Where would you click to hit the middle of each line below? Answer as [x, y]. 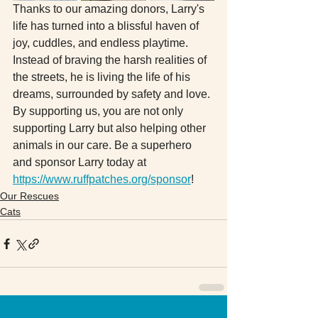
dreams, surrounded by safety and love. [113, 94]
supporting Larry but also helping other [111, 128]
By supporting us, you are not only [99, 111]
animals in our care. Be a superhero [104, 146]
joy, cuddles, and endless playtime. [102, 43]
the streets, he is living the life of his [103, 77]
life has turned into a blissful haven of [107, 26]
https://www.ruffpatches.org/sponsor [102, 180]
